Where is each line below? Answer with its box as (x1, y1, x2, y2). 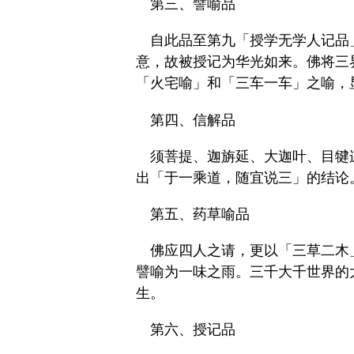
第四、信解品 (150, 111, 235, 128)
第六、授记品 (150, 322, 235, 338)
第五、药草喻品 (150, 206, 250, 223)
